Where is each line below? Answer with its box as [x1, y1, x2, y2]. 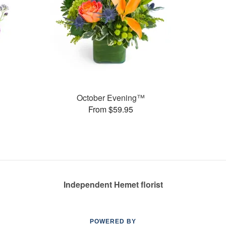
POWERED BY [90, 218, 136, 225]
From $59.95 [88, 103, 133, 115]
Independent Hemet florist [63, 179, 163, 190]
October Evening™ [76, 91, 145, 103]
